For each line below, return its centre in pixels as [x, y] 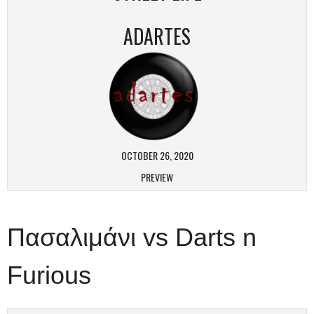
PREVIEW [157, 177]
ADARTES [157, 36]
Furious [49, 275]
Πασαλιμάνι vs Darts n [132, 237]
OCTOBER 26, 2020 [157, 155]
